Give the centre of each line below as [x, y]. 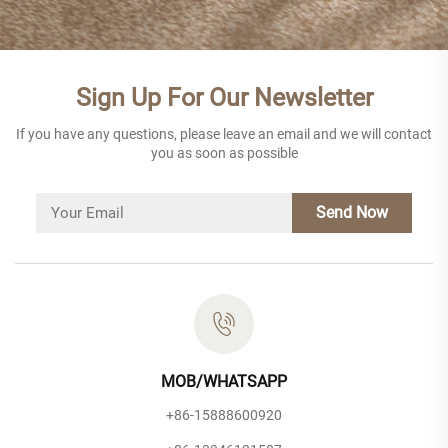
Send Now [352, 212]
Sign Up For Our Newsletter [224, 97]
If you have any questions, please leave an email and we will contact [224, 133]
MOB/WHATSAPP [224, 381]
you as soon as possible [224, 152]
